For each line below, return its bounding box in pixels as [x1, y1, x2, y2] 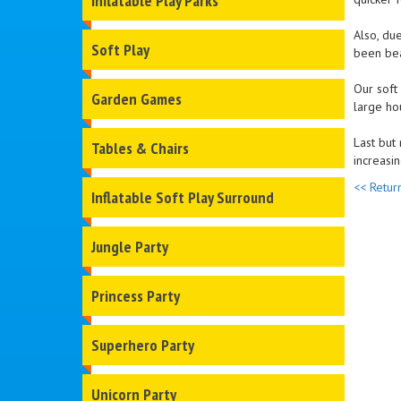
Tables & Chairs [91, 138, 189, 159]
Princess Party [91, 286, 180, 307]
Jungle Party [91, 236, 168, 258]
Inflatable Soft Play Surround [91, 187, 274, 209]
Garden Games [91, 89, 182, 110]
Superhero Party [91, 335, 194, 356]
